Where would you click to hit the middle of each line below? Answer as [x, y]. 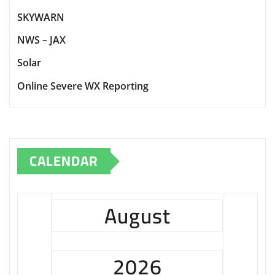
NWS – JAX [41, 40]
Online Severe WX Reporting [83, 86]
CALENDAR [64, 161]
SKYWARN [41, 17]
